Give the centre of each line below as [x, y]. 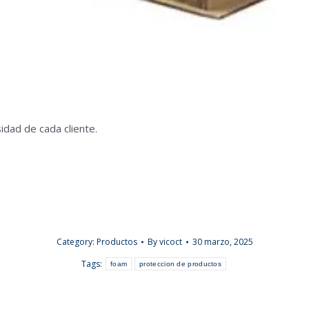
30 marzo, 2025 [222, 242]
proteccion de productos [181, 264]
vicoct [170, 242]
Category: [76, 242]
